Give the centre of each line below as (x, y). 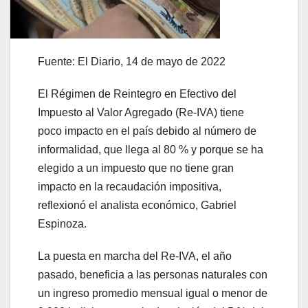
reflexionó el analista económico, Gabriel (137, 206)
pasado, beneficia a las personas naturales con (153, 275)
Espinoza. (62, 224)
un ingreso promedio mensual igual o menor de (153, 294)
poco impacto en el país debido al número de (147, 131)
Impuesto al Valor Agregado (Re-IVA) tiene (141, 113)
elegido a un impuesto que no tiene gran (136, 168)
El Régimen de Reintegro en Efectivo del (137, 94)
